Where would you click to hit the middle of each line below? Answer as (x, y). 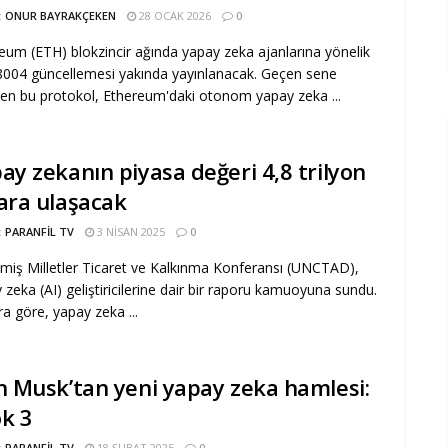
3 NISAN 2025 (129, 231)
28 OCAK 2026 (173, 15)
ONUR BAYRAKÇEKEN (60, 15)
